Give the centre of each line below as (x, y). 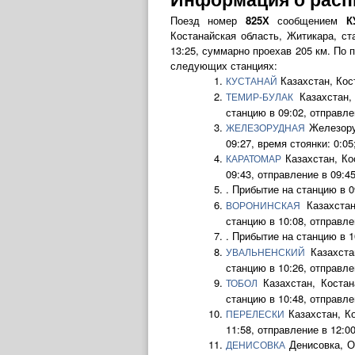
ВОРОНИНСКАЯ (263, 206)
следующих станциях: (224, 65)
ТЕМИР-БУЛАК (260, 97)
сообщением (307, 20)
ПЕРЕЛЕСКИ (255, 315)
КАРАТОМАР (254, 159)
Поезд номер (208, 20)
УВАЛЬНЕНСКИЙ (265, 253)
